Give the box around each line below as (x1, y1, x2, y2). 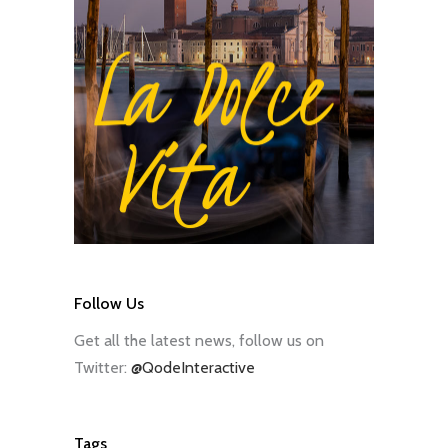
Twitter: (74, 358, 131, 378)
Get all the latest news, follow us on (74, 331, 324, 351)
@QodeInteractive (131, 358, 255, 378)
